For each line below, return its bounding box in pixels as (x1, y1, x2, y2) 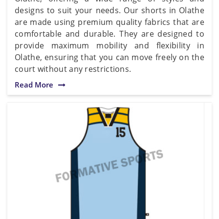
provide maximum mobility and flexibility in (15, 40, 204, 51)
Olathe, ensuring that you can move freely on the (15, 51, 204, 63)
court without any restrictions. (15, 63, 131, 74)
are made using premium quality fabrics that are (15, 16, 204, 27)
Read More (15, 79, 53, 89)
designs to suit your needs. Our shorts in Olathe (15, 4, 204, 16)
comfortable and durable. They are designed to (15, 28, 204, 39)
